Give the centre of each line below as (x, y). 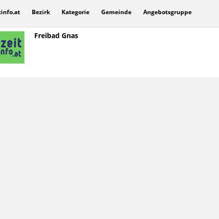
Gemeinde (116, 12)
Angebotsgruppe (167, 12)
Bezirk (41, 12)
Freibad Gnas (56, 36)
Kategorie (75, 12)
